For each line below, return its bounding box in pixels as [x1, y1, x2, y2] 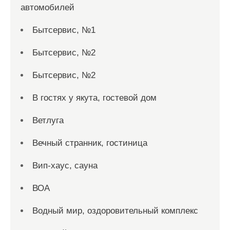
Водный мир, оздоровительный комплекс [32, 206, 198, 216]
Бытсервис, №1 [32, 25, 95, 35]
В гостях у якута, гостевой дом [32, 93, 157, 103]
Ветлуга [32, 116, 64, 125]
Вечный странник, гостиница [32, 138, 147, 148]
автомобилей [21, 3, 74, 12]
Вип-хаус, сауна [32, 161, 98, 170]
